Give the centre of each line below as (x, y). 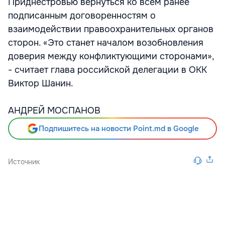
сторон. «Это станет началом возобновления (106, 43)
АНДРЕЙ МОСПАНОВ (54, 110)
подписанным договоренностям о (82, 16)
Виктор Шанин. (41, 83)
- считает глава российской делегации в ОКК (107, 70)
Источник (24, 162)
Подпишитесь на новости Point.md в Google (119, 129)
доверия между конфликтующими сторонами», (111, 56)
